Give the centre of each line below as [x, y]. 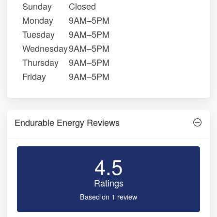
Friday [34, 76]
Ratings [108, 183]
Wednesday [45, 48]
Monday [38, 20]
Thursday [40, 62]
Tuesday [39, 34]
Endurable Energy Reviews [67, 122]
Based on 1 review [108, 197]
